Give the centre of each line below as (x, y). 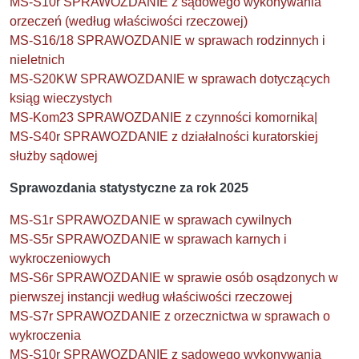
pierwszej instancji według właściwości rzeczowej (151, 296)
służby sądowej (54, 155)
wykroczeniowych (60, 258)
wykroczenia (45, 335)
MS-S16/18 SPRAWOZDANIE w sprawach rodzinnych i (167, 40)
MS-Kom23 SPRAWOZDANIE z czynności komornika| (163, 117)
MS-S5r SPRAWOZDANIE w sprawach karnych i (148, 239)
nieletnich (37, 59)
